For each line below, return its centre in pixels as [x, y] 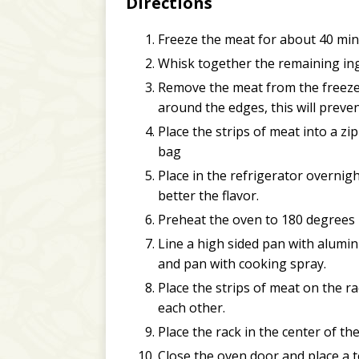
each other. [192, 308]
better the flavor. [208, 196]
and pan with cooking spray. [242, 264]
